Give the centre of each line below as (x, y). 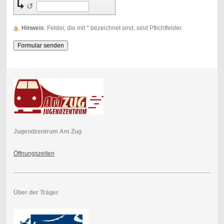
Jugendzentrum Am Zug (47, 131)
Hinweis (32, 28)
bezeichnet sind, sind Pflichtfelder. (135, 28)
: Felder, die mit (66, 28)
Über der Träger (36, 192)
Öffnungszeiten (34, 153)
